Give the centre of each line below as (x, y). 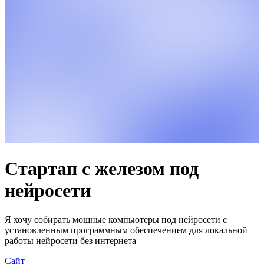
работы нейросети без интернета (70, 240)
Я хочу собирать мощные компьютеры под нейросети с (116, 219)
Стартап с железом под (102, 169)
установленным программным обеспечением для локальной (126, 230)
